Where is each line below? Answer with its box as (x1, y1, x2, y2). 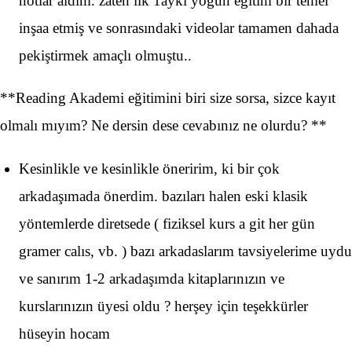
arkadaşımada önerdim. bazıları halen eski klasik (19, 188, 308, 204)
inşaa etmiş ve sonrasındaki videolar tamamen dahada (19, 19, 339, 36)
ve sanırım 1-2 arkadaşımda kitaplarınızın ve (19, 270, 284, 287)
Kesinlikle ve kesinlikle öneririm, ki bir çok (19, 160, 280, 177)
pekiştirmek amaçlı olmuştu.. (19, 46, 192, 64)
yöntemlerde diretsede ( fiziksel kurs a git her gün (19, 215, 315, 232)
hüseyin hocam (19, 325, 110, 342)
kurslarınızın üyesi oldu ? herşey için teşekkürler (19, 298, 308, 314)
